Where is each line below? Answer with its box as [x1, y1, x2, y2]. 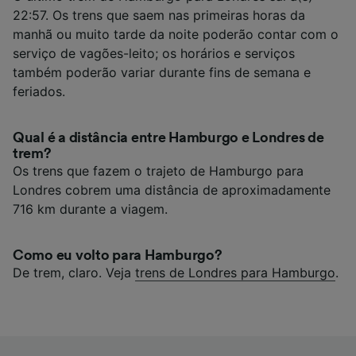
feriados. [13, 83, 65, 99]
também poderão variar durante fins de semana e [13, 64, 311, 80]
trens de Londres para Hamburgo [135, 264, 335, 281]
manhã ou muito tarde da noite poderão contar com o [13, 25, 339, 42]
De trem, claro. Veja [13, 264, 135, 281]
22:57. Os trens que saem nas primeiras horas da [13, 6, 305, 23]
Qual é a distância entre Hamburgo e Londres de [13, 130, 324, 145]
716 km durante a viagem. [13, 200, 168, 217]
